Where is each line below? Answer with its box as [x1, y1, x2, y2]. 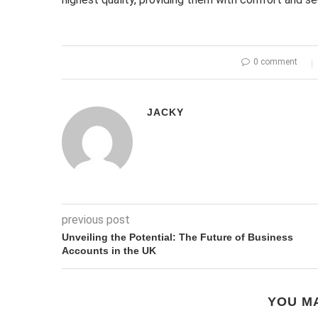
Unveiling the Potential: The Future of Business [62, 231, 293, 243]
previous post [62, 213, 130, 226]
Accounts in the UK [62, 245, 156, 256]
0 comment [253, 57, 297, 67]
